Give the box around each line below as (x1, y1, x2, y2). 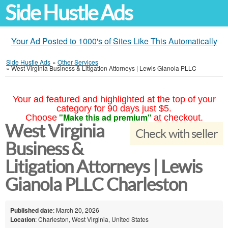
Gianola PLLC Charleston (5, 175, 187, 194)
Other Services (58, 58, 98, 66)
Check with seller (135, 127, 218, 140)
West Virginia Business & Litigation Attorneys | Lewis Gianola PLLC (11, 64, 196, 72)
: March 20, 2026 (53, 205, 99, 214)
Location (10, 214, 35, 224)
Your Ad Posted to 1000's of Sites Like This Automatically (11, 35, 217, 47)
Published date (10, 205, 53, 215)
